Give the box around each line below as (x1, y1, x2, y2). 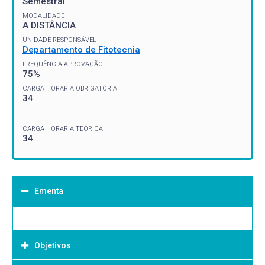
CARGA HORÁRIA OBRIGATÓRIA (22, 84, 117, 92)
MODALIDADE (22, 11, 64, 20)
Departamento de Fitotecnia (22, 44, 140, 55)
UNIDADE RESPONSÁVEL (22, 35, 96, 44)
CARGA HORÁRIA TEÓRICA (22, 124, 103, 132)
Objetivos (34, 240, 71, 250)
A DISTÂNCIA (22, 20, 76, 31)
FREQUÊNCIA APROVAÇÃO (22, 60, 103, 68)
